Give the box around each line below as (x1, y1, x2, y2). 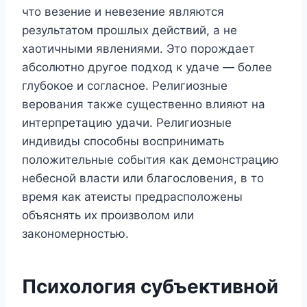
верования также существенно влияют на (22, 97, 265, 111)
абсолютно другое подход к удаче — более (22, 60, 272, 74)
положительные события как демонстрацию (22, 152, 279, 167)
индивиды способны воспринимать (22, 134, 224, 148)
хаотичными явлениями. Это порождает (22, 41, 255, 56)
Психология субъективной (22, 274, 278, 298)
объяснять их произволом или (22, 208, 194, 222)
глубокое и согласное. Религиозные (22, 78, 228, 93)
